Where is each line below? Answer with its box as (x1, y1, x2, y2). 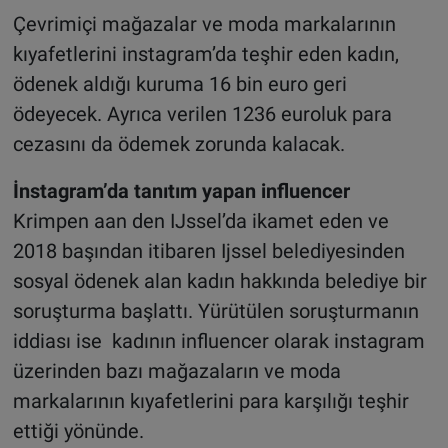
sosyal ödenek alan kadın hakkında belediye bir (12, 268, 427, 293)
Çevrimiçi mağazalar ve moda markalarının (12, 11, 396, 36)
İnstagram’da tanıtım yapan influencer (12, 178, 350, 203)
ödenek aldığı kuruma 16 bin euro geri (12, 71, 347, 96)
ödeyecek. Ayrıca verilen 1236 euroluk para (12, 101, 392, 126)
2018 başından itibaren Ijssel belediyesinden (12, 238, 405, 263)
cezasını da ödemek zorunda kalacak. (12, 131, 345, 156)
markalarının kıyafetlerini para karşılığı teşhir (12, 388, 409, 413)
